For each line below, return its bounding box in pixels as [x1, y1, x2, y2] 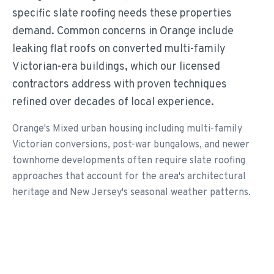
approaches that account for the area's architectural [12, 171, 246, 183]
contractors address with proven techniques [12, 78, 227, 92]
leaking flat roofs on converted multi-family [12, 42, 226, 56]
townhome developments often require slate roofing [12, 155, 245, 167]
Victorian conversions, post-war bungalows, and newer [12, 139, 250, 151]
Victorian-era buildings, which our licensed [12, 60, 220, 74]
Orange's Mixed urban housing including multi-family [12, 123, 242, 135]
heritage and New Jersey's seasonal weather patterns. [12, 187, 251, 199]
